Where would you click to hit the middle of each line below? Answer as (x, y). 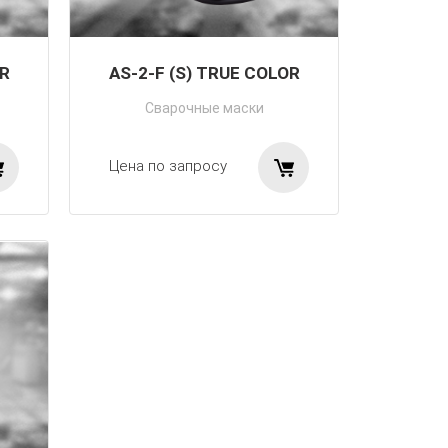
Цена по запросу (168, 166)
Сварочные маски (204, 108)
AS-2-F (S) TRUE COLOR (204, 73)
